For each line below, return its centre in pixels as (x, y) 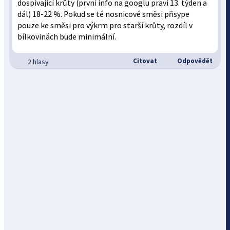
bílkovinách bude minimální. (67, 37)
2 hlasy (39, 62)
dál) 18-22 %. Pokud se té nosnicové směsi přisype (104, 14)
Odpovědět (194, 61)
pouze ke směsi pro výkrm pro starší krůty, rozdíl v (105, 25)
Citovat (144, 61)
